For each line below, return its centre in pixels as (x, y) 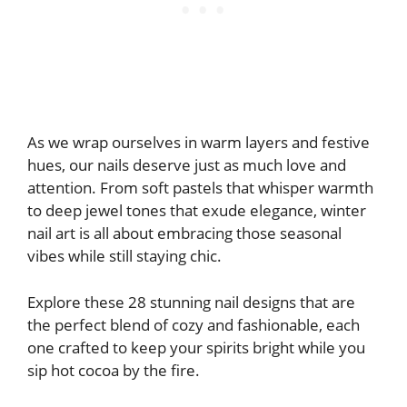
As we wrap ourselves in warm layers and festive (199, 143)
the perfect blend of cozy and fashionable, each (194, 324)
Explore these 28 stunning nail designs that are (191, 302)
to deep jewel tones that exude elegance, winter (197, 211)
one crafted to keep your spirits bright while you (196, 347)
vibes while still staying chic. (124, 256)
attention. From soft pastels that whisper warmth (200, 188)
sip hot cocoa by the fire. (114, 370)
